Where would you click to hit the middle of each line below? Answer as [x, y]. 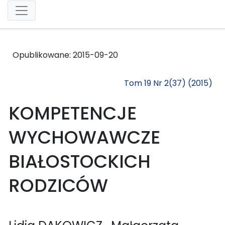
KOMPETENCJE [73, 113]
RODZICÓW [58, 185]
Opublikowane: [43, 55]
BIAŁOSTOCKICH [80, 161]
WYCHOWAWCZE [84, 137]
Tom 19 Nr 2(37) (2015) [168, 83]
